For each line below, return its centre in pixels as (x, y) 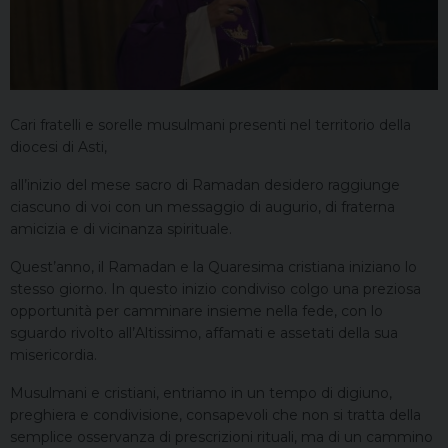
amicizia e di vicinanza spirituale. (121, 229)
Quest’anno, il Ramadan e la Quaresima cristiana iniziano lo (213, 267)
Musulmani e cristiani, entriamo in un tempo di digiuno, (201, 393)
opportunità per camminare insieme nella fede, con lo (196, 311)
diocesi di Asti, (58, 147)
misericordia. (53, 355)
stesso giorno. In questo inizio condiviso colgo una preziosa (215, 289)
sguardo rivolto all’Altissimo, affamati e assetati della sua (204, 333)
